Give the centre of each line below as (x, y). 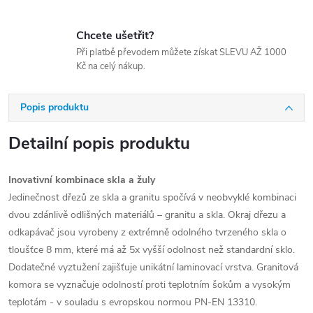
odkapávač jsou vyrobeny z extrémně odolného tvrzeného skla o (147, 232)
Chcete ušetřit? (115, 35)
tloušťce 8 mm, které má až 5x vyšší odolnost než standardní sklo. (152, 250)
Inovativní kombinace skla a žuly (82, 180)
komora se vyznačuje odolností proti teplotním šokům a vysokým (150, 285)
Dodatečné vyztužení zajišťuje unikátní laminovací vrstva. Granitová (153, 267)
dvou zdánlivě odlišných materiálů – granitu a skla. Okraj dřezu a (147, 215)
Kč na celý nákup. (111, 66)
